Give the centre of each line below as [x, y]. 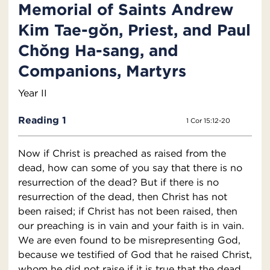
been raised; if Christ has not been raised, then [128, 211]
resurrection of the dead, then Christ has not [123, 197]
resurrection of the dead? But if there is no [118, 182]
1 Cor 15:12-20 [208, 121]
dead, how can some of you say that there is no [130, 168]
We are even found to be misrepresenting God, [129, 240]
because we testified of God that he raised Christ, [135, 255]
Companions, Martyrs [102, 71]
